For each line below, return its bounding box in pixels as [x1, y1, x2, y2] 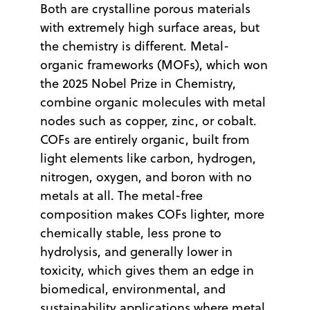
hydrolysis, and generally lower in [40, 242, 232, 260]
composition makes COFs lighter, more [40, 205, 264, 223]
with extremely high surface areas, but [40, 18, 259, 36]
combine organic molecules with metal [40, 93, 266, 111]
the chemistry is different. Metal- [40, 37, 229, 55]
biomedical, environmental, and [40, 280, 226, 298]
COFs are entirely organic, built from [40, 130, 250, 148]
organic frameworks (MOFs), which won [40, 55, 268, 73]
